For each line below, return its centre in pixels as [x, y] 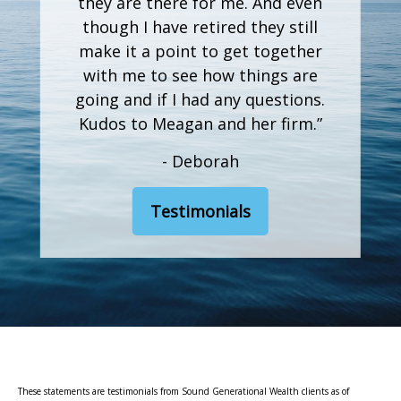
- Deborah [200, 162]
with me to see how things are [200, 76]
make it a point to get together [200, 51]
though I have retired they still [200, 27]
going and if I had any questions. [200, 100]
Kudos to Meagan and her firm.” [200, 124]
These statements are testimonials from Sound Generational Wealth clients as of [183, 392]
